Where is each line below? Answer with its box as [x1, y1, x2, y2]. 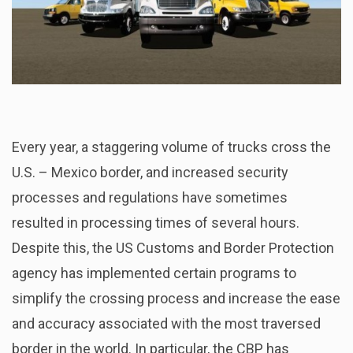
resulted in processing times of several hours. [12, 214, 299, 231]
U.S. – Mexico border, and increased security [12, 163, 288, 180]
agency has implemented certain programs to [12, 264, 296, 281]
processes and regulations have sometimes [12, 188, 288, 206]
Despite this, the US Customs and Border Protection [12, 239, 334, 256]
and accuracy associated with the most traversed [12, 314, 321, 332]
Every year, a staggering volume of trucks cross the [12, 138, 331, 155]
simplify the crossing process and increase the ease [12, 289, 340, 307]
